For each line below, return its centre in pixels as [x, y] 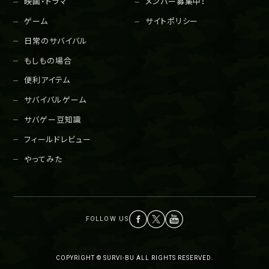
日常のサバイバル [56, 41]
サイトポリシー [172, 22]
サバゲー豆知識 [53, 119]
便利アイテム [47, 80]
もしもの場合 [48, 61]
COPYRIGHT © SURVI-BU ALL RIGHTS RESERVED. [134, 258]
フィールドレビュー [58, 139]
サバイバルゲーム [55, 100]
